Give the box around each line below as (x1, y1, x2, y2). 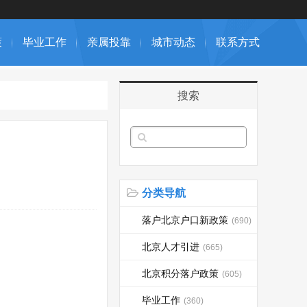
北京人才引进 (142, 241, 199, 252)
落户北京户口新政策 (142, 214, 228, 225)
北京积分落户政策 (142, 268, 219, 279)
